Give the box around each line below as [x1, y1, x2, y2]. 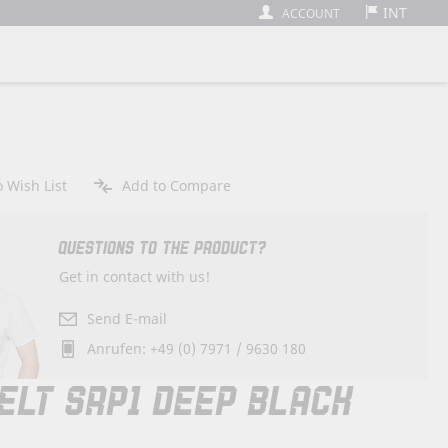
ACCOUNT [282, 5, 340, 22]
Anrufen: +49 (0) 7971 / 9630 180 [87, 338, 307, 358]
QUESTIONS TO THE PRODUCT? [59, 238, 268, 259]
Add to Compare [121, 176, 231, 195]
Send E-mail [87, 308, 168, 328]
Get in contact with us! [59, 266, 211, 286]
